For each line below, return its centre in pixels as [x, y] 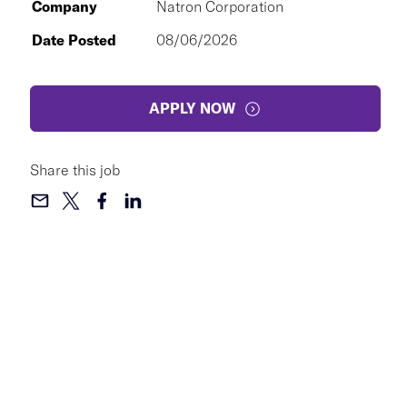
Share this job [75, 170]
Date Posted [74, 40]
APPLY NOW [193, 108]
